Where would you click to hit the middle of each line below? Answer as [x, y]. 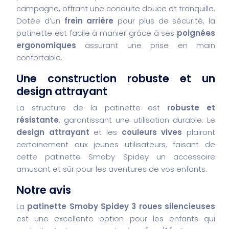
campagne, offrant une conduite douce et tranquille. [116, 8]
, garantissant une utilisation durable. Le [137, 120]
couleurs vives [152, 132]
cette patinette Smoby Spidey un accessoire [116, 156]
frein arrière [89, 20]
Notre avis [44, 190]
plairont [199, 132]
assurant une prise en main [146, 45]
